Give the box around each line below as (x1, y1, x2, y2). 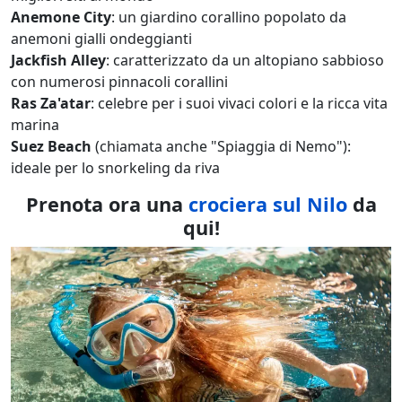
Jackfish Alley (11, 49, 106, 70)
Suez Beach (11, 135, 92, 156)
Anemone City (11, 6, 111, 27)
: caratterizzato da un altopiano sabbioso (106, 49, 384, 70)
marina (11, 114, 59, 135)
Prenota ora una (25, 190, 188, 217)
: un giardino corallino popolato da (111, 6, 346, 27)
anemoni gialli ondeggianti (11, 28, 192, 48)
